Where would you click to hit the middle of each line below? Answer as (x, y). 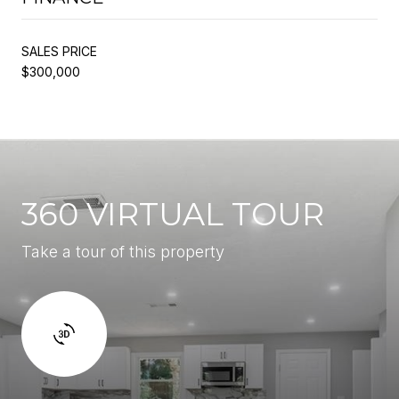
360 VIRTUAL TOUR (173, 214)
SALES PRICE (59, 51)
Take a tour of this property (123, 251)
